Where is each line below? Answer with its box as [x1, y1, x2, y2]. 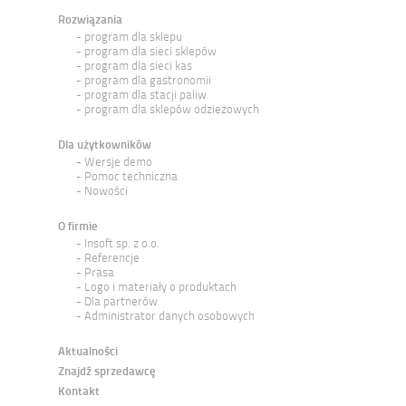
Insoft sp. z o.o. [84, 237, 159, 250]
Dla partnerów [84, 295, 158, 308]
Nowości [84, 184, 128, 198]
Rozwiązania [58, 13, 122, 26]
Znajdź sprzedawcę [58, 364, 156, 378]
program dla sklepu [84, 30, 182, 43]
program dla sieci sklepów [84, 44, 217, 58]
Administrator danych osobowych [84, 309, 255, 323]
